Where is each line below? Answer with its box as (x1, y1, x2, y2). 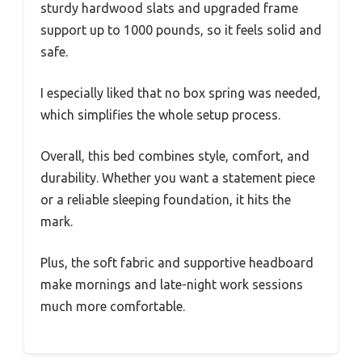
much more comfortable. (40, 298, 185, 314)
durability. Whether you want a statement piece (40, 170, 315, 185)
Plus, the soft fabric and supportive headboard (40, 255, 314, 270)
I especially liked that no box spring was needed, (40, 85, 321, 100)
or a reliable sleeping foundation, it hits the (40, 192, 291, 207)
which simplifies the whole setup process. (40, 107, 280, 122)
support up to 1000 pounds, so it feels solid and (40, 22, 322, 37)
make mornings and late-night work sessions (40, 276, 303, 292)
